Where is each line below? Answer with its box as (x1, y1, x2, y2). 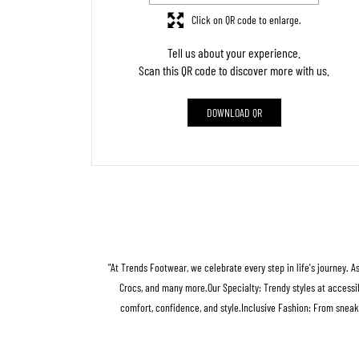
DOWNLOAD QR (206, 105, 262, 119)
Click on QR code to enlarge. (191, 13, 301, 27)
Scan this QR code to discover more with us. (139, 62, 329, 78)
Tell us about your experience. (167, 44, 301, 60)
